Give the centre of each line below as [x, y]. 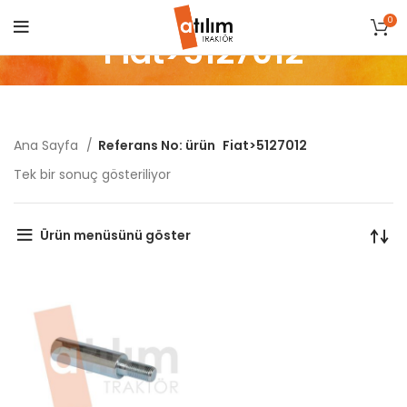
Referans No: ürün [157, 145]
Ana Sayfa [48, 145]
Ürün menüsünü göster [115, 235]
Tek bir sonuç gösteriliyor [92, 174]
